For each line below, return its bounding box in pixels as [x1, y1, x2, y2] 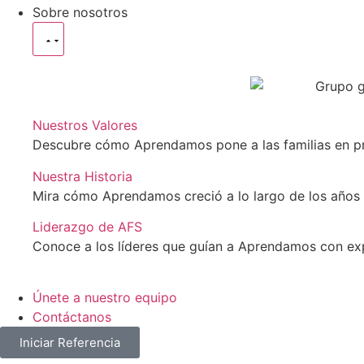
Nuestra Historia [32, 167, 132, 184]
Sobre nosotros [32, 3, 128, 20]
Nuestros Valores [32, 117, 137, 134]
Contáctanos [32, 308, 111, 325]
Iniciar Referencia [19, 334, 120, 350]
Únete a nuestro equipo [32, 288, 177, 305]
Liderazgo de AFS [32, 219, 142, 236]
